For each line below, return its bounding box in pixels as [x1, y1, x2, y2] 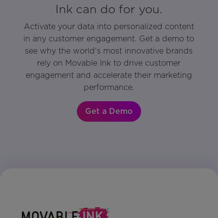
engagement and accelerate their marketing [25, 70, 192, 80]
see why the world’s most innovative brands [25, 46, 193, 55]
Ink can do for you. [55, 1, 163, 16]
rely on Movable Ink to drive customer [37, 58, 181, 68]
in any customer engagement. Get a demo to [23, 34, 195, 43]
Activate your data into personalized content [23, 21, 194, 31]
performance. [83, 82, 134, 92]
